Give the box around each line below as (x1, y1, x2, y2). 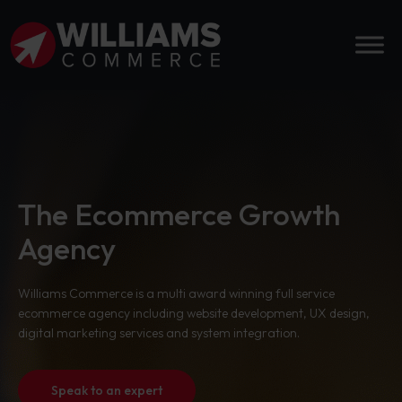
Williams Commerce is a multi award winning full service (18, 285, 335, 301)
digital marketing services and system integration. (18, 325, 300, 341)
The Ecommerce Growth (18, 196, 340, 233)
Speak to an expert (51, 382, 162, 398)
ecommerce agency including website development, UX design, (18, 305, 370, 321)
